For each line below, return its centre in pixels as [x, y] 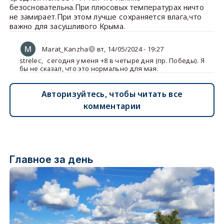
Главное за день [51, 159]
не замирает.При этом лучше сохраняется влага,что [105, 16]
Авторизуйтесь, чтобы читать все [112, 94]
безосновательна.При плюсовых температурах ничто [107, 7]
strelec [30, 60]
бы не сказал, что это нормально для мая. [89, 68]
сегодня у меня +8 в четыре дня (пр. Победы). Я [126, 60]
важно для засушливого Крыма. [67, 26]
